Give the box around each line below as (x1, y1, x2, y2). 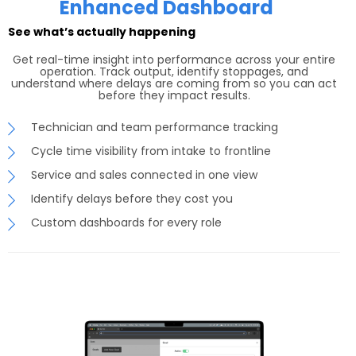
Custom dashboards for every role (31, 215, 222, 231)
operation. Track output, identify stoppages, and (40, 64, 308, 80)
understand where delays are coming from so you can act (11, 75, 337, 92)
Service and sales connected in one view (31, 167, 257, 184)
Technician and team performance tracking (31, 119, 278, 136)
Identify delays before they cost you (31, 191, 233, 207)
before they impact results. (98, 87, 250, 104)
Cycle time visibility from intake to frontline (31, 143, 271, 160)
